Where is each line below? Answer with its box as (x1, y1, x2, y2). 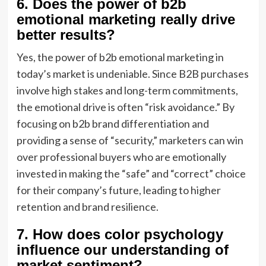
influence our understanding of (16, 242, 229, 258)
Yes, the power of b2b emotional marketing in (16, 50, 224, 64)
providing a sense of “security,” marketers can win (16, 134, 243, 147)
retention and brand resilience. (16, 200, 159, 213)
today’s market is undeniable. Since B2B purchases (16, 67, 249, 80)
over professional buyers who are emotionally (16, 150, 226, 163)
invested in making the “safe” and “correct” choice (16, 167, 246, 180)
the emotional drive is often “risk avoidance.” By (16, 100, 235, 113)
